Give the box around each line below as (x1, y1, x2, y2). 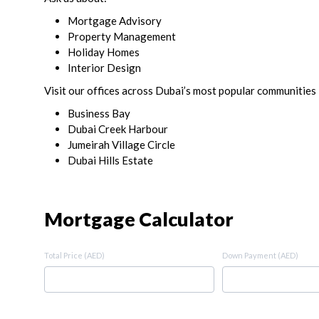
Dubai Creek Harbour (68, 122, 168, 135)
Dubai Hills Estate (68, 153, 153, 167)
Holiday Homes (68, 45, 140, 58)
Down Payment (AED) (222, 250, 298, 260)
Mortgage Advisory (68, 14, 162, 27)
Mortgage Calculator (44, 207, 234, 231)
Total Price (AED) (44, 250, 105, 260)
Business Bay (68, 106, 130, 120)
